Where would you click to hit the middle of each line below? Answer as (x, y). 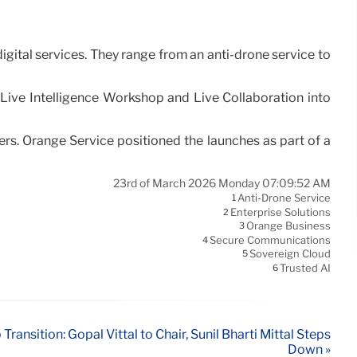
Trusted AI (305, 268)
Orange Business (288, 226)
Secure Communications (270, 240)
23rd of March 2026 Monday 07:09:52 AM (222, 184)
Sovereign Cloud (290, 254)
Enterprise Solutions (280, 212)
